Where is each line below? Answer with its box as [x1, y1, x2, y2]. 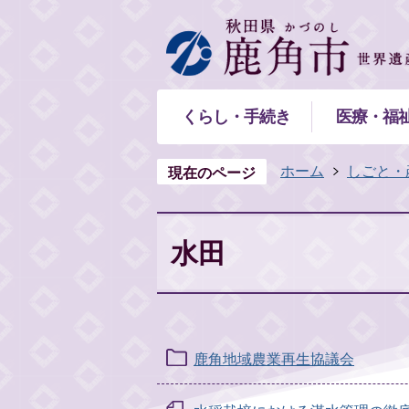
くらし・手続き [181, 107, 290, 126]
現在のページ [168, 163, 256, 182]
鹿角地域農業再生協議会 [194, 350, 354, 368]
